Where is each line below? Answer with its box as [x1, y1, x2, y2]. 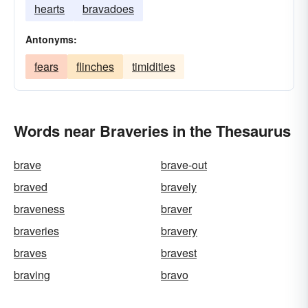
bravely [161, 179, 197, 195]
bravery [161, 223, 197, 239]
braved [14, 179, 47, 195]
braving [14, 267, 50, 283]
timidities [132, 58, 175, 74]
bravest [161, 245, 197, 261]
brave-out [161, 157, 207, 173]
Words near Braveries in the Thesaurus [14, 120, 291, 142]
